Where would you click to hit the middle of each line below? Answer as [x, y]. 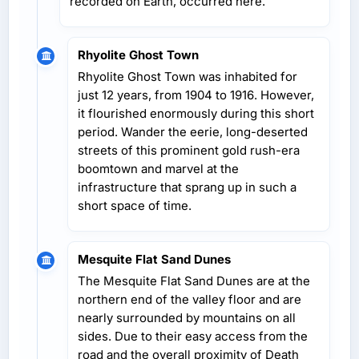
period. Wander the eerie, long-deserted [193, 131]
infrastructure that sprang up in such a [187, 187]
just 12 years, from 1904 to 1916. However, [196, 95]
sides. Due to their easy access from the [193, 336]
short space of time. [135, 205]
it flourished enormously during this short [196, 113]
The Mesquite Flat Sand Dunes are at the [194, 280]
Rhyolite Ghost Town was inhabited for [188, 76]
